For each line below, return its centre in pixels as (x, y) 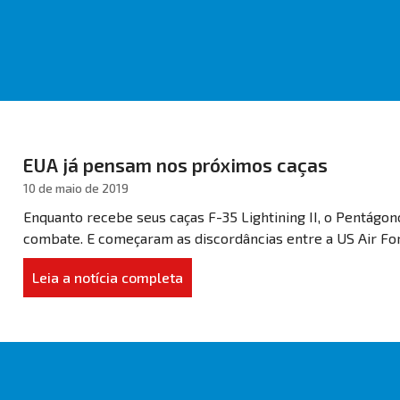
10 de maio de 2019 (75, 187)
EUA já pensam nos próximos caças (175, 164)
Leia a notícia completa (107, 277)
